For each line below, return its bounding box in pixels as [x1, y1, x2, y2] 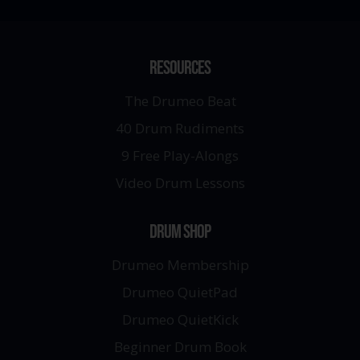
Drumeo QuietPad [122, 282, 238, 301]
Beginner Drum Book [113, 337, 247, 356]
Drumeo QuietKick [121, 309, 239, 329]
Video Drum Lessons [115, 173, 245, 192]
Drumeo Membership [111, 255, 249, 274]
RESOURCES [149, 55, 211, 80]
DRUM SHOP [149, 219, 211, 243]
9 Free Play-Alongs [121, 145, 239, 165]
